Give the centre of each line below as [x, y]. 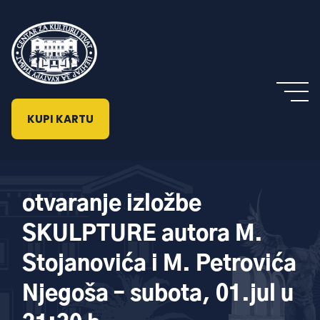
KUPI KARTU [61, 119]
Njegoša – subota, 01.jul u [158, 295]
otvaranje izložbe [112, 205]
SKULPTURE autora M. [143, 235]
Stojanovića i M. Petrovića [160, 265]
